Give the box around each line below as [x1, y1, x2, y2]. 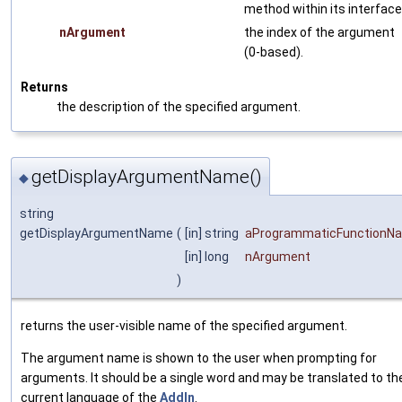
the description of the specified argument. [57, 100, 301, 115]
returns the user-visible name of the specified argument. [21, 318, 347, 333]
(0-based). [244, 45, 303, 60]
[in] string [185, 225, 241, 240]
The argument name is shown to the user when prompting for [21, 350, 377, 365]
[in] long [185, 249, 232, 264]
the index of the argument [244, 25, 395, 40]
